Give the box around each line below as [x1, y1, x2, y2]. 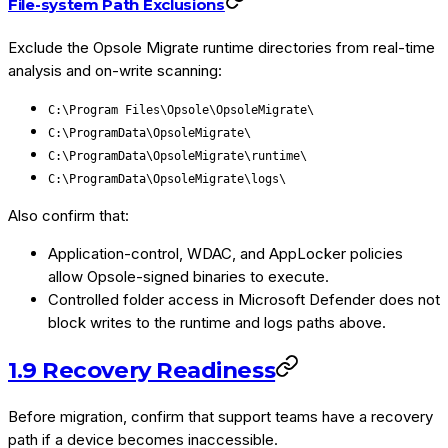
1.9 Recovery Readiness [8, 355, 276, 384]
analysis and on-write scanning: [8, 60, 222, 80]
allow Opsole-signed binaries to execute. [48, 266, 329, 286]
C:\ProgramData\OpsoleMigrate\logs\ [48, 171, 286, 186]
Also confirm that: [8, 205, 129, 225]
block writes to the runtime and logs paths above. [48, 312, 386, 332]
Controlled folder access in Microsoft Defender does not [48, 289, 440, 309]
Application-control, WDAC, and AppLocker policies [48, 243, 403, 263]
